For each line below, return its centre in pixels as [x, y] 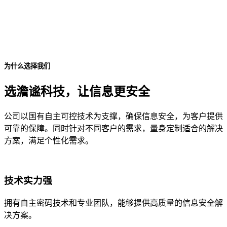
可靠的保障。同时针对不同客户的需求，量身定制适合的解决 [113, 129]
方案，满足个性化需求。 [49, 141]
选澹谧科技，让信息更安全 [77, 92]
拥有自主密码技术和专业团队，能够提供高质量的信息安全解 [113, 203]
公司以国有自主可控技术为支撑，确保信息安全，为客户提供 [113, 117]
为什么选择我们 [27, 66]
